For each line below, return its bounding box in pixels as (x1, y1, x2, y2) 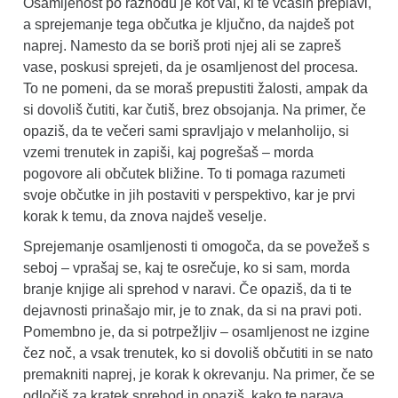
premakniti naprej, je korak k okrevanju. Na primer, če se (23, 366, 375, 382)
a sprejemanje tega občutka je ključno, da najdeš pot (23, 16, 354, 32)
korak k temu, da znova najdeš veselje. (23, 208, 267, 224)
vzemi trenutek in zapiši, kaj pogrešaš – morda (23, 144, 314, 160)
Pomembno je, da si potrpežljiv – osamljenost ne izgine (23, 323, 370, 339)
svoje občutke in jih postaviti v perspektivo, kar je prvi (23, 187, 355, 203)
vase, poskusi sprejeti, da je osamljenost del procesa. (23, 59, 358, 75)
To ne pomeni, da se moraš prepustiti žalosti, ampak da (23, 80, 368, 96)
